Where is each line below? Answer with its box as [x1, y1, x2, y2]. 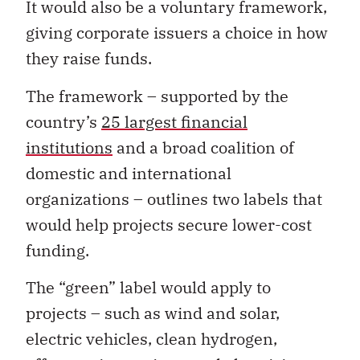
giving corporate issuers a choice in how [26, 22, 328, 44]
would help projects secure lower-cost [26, 213, 312, 235]
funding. [26, 239, 89, 261]
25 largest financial [101, 110, 247, 133]
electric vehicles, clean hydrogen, [26, 328, 277, 350]
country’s [26, 110, 101, 133]
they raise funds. [26, 47, 152, 70]
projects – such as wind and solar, [26, 302, 280, 325]
